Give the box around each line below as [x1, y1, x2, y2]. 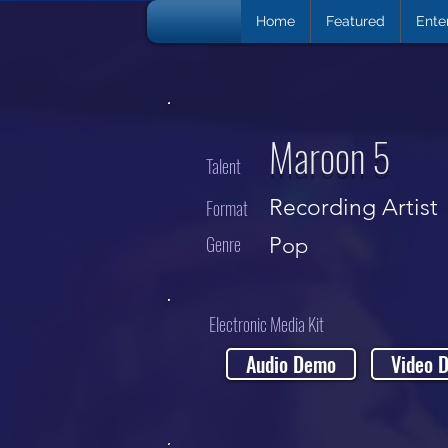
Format [206, 195, 248, 221]
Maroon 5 [269, 127, 391, 185]
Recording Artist [269, 194, 438, 221]
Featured [326, 13, 385, 29]
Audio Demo [246, 349, 336, 379]
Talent [206, 153, 241, 179]
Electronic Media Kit [209, 311, 324, 337]
